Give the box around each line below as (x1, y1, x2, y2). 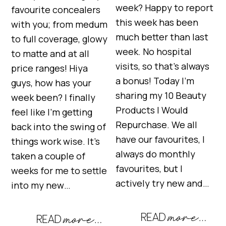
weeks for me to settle (11, 164, 107, 177)
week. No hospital (116, 45, 192, 58)
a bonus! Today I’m (116, 75, 195, 87)
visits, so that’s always (116, 60, 210, 73)
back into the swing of (11, 121, 106, 133)
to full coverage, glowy (11, 33, 108, 45)
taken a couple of (11, 150, 86, 162)
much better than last (116, 31, 209, 43)
